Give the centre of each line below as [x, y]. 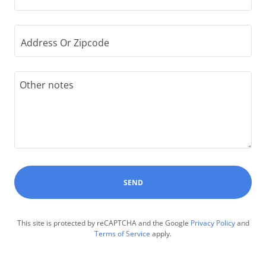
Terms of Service [122, 234]
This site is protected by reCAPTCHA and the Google [104, 223]
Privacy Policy [213, 223]
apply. [161, 234]
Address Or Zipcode [65, 42]
